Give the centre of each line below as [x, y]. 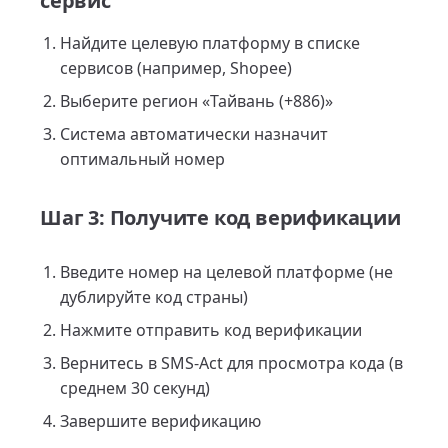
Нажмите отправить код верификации [211, 330]
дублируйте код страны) [154, 297]
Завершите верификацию [160, 421]
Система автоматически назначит [194, 134]
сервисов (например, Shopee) [176, 68]
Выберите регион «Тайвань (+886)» [196, 101]
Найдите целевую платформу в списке [210, 43]
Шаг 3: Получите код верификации [220, 217]
